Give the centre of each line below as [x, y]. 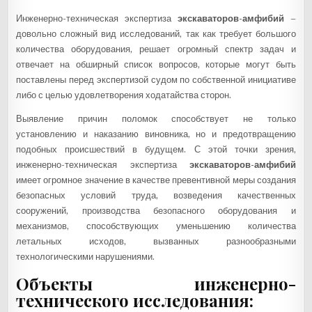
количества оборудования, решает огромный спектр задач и [156, 49]
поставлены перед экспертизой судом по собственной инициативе [156, 80]
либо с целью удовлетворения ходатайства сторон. [124, 95]
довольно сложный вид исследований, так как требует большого [156, 34]
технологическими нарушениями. [86, 257]
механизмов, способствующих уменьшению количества [156, 226]
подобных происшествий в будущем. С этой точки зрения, [156, 150]
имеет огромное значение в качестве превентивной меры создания [156, 180]
